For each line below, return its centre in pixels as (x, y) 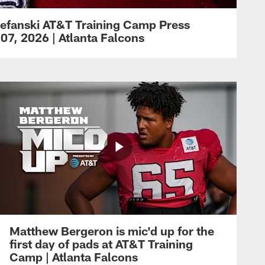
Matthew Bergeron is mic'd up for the (112, 230)
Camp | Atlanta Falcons (74, 256)
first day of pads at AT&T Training (101, 243)
